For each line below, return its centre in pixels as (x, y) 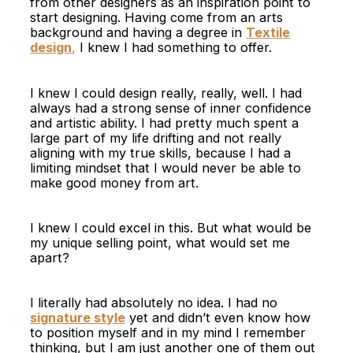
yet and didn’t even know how (220, 318)
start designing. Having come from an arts (157, 18)
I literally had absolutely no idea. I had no (154, 303)
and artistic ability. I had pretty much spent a (165, 123)
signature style (78, 318)
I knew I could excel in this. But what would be (171, 227)
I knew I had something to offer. (174, 48)
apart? (50, 257)
